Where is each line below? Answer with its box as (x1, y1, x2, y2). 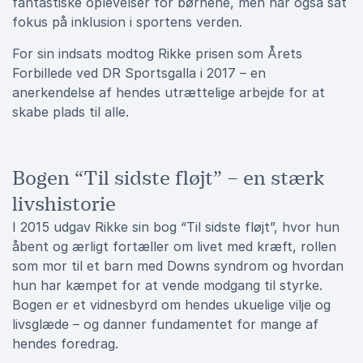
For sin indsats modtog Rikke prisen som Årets (12, 45, 302, 62)
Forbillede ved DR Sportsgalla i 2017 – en (12, 65, 266, 81)
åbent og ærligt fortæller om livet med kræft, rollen (12, 238, 336, 254)
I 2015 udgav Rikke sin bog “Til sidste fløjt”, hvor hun (12, 219, 340, 235)
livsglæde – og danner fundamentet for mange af (12, 316, 318, 332)
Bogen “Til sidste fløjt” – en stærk (12, 166, 324, 190)
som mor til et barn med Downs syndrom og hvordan (12, 258, 344, 274)
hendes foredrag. (12, 335, 118, 352)
